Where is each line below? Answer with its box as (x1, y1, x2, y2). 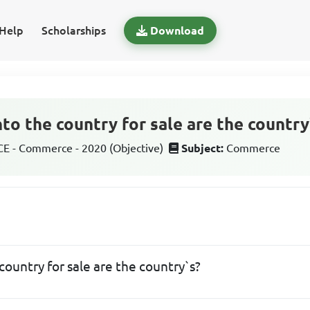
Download (149, 24, 204, 37)
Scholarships (41, 24, 106, 37)
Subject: (181, 142, 224, 154)
